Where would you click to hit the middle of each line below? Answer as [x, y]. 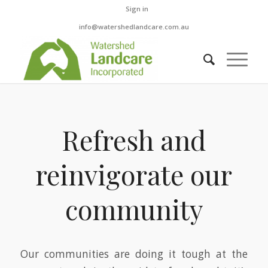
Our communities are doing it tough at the [134, 254]
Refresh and [134, 139]
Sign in [137, 9]
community [134, 209]
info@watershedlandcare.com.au [134, 27]
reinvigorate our [134, 174]
